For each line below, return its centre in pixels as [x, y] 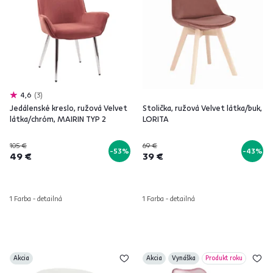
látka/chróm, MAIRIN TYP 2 [58, 119]
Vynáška [184, 258]
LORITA [156, 119]
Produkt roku [224, 258]
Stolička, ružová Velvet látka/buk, [202, 108]
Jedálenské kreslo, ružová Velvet [69, 108]
